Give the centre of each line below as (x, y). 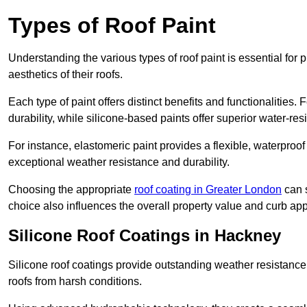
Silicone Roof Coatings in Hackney (145, 236)
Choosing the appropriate (71, 190)
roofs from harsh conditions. (75, 282)
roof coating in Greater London (208, 190)
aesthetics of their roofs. (65, 75)
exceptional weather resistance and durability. (119, 162)
